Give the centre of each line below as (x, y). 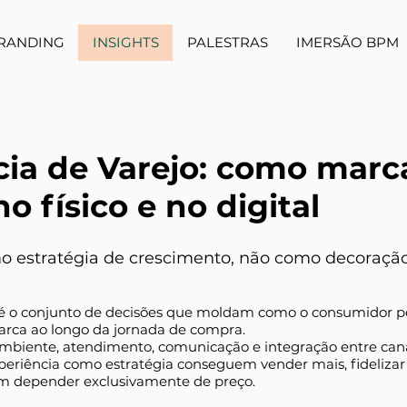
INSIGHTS (126, 42)
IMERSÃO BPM (347, 42)
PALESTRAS (228, 42)
